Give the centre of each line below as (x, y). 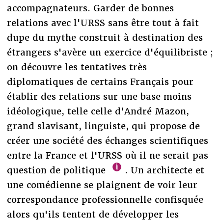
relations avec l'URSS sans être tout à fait (103, 23)
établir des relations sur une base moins (99, 96)
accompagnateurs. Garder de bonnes (90, 8)
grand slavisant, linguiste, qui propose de (103, 126)
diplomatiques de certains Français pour (100, 82)
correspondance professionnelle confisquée (105, 199)
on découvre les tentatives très (77, 67)
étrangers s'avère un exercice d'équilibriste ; (110, 52)
